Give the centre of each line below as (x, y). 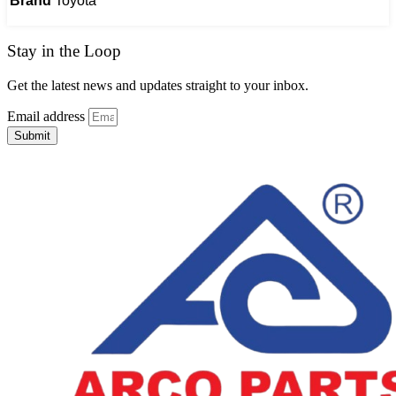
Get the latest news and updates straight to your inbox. (158, 85)
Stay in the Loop (64, 51)
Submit (32, 135)
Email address (48, 116)
